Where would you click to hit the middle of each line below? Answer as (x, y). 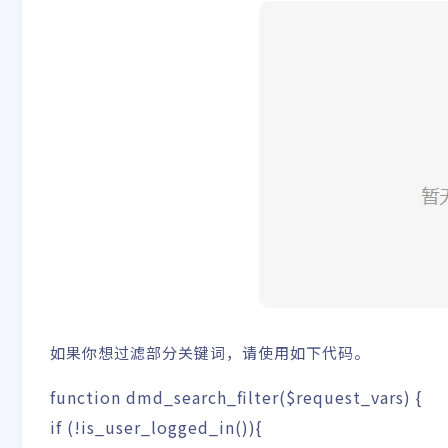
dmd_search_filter (200, 397)
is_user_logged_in (158, 427)
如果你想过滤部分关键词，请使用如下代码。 (210, 353)
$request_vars (345, 397)
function (85, 397)
